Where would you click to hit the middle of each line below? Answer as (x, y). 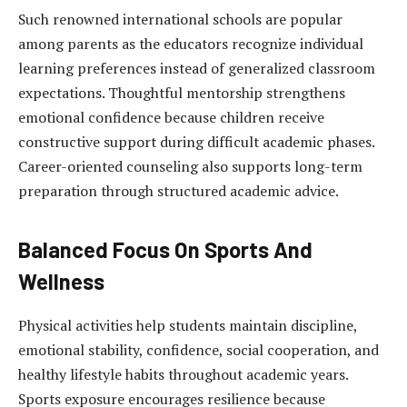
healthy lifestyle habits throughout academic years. (183, 374)
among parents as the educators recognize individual (191, 44)
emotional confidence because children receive (171, 118)
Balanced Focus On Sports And (165, 249)
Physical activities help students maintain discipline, (188, 325)
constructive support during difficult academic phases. (196, 142)
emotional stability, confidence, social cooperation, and (199, 349)
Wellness (61, 281)
